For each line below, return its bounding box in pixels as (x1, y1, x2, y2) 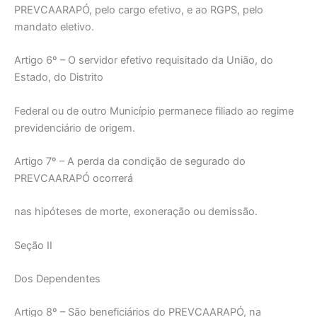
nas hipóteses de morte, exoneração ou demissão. (14, 205, 258, 219)
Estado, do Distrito (14, 71, 103, 84)
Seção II (14, 238, 52, 252)
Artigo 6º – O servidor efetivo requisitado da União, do (14, 54, 273, 67)
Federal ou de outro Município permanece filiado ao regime (14, 104, 294, 117)
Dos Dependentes (14, 272, 100, 286)
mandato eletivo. (14, 21, 94, 34)
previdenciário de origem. (14, 121, 135, 134)
